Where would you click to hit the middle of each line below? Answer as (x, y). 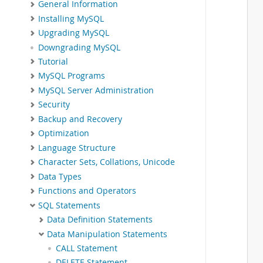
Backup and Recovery (80, 119)
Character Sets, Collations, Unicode (107, 162)
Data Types (60, 176)
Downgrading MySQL (79, 47)
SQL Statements (69, 205)
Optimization (64, 134)
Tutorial (53, 61)
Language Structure (77, 148)
